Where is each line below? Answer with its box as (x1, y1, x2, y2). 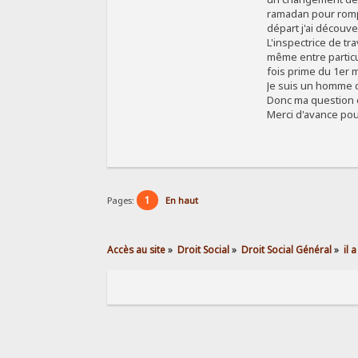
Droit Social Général (241, 242, 332, 256)
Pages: (107, 194, 137, 207)
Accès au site (107, 242, 166, 256)
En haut (165, 194, 199, 207)
